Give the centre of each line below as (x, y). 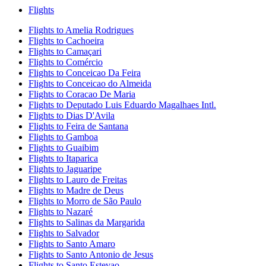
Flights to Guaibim (64, 148)
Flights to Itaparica (63, 159)
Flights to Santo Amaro (72, 244)
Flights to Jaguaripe (65, 169)
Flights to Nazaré (61, 212)
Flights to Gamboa (63, 137)
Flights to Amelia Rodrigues (81, 30)
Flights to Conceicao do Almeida (90, 84)
